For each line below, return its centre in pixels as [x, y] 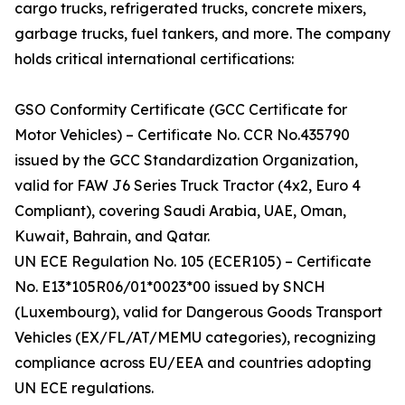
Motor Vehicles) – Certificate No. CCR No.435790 [182, 135]
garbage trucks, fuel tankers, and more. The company [202, 34]
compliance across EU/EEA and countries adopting [193, 363]
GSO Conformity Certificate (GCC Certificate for [181, 110]
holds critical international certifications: [154, 59]
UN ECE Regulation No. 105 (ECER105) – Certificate [193, 262]
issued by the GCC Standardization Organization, [186, 160]
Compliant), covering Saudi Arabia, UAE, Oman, [180, 211]
